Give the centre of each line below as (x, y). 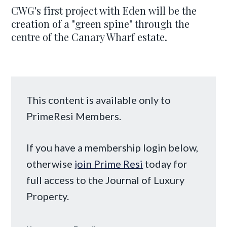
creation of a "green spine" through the (101, 24)
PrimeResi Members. (74, 116)
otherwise (51, 164)
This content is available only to (99, 100)
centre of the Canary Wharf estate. (89, 37)
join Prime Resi (109, 164)
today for (165, 164)
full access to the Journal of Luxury (106, 180)
